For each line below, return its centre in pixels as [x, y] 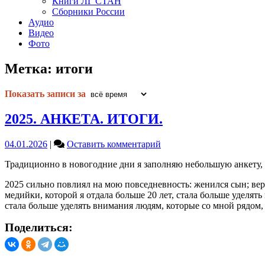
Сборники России [88, 12]
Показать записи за [46, 93]
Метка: [30, 68]
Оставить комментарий [114, 144]
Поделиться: [39, 227]
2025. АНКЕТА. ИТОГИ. [84, 119]
